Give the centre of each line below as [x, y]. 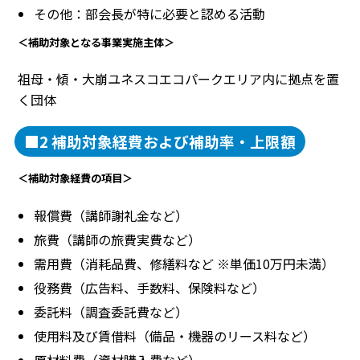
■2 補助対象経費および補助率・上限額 [160, 141]
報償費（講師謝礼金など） [111, 215]
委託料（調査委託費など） [111, 311]
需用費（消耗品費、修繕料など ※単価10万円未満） [184, 263]
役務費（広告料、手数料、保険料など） [149, 287]
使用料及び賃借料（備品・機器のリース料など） [175, 335]
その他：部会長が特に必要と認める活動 [149, 14]
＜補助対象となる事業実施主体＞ [96, 43]
